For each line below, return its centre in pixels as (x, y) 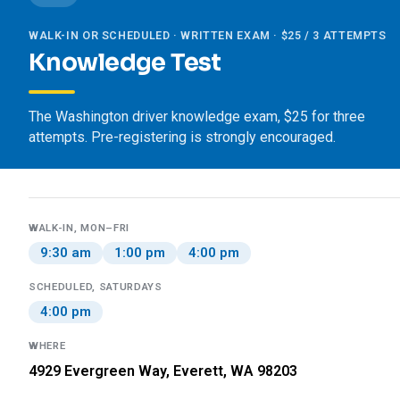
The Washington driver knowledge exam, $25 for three (197, 117)
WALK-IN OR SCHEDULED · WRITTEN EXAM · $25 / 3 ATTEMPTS (208, 35)
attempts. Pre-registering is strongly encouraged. (182, 137)
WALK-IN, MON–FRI (79, 228)
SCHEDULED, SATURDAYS (96, 287)
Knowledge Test (125, 62)
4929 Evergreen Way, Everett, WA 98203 (163, 371)
